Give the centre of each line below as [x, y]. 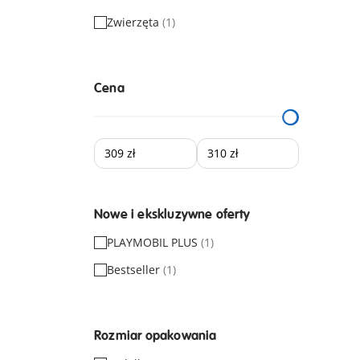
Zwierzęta [135, 22]
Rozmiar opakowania [155, 335]
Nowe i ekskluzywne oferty [172, 214]
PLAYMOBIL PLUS [154, 242]
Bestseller [135, 269]
